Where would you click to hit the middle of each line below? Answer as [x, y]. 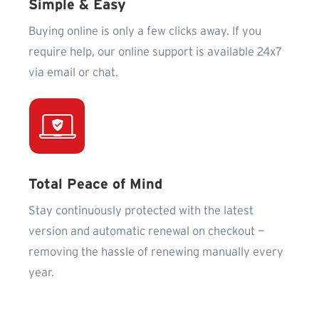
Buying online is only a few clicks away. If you [145, 31]
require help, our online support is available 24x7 [155, 52]
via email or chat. [73, 72]
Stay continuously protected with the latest [141, 210]
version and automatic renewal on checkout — [147, 231]
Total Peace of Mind [95, 184]
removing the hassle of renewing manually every [156, 252]
